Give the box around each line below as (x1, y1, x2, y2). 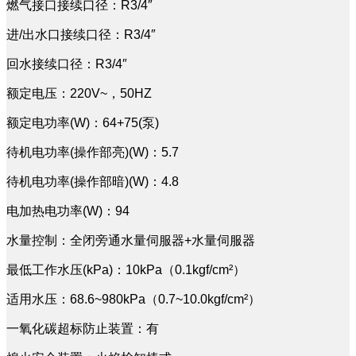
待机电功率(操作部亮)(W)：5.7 (6, 145, 179, 159)
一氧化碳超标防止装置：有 (6, 321, 159, 335)
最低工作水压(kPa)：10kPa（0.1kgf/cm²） (6, 262, 246, 277)
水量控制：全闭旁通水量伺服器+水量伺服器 (6, 233, 255, 247)
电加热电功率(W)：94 (6, 203, 130, 218)
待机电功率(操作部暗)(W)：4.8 (6, 174, 179, 188)
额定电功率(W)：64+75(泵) (6, 115, 159, 130)
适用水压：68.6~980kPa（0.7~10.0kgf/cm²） (6, 292, 261, 306)
